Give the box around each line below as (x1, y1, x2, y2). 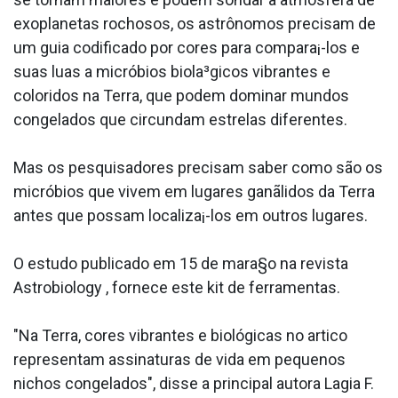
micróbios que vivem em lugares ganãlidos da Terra (13, 182, 375, 202)
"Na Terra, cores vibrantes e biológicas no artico (13, 326, 347, 346)
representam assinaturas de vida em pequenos (13, 350, 346, 370)
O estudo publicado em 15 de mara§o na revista (13, 254, 348, 274)
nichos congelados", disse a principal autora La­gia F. (13, 374, 374, 394)
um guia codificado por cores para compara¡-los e (13, 38, 360, 58)
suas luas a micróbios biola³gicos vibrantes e (13, 62, 330, 82)
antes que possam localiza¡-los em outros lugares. (13, 206, 368, 226)
